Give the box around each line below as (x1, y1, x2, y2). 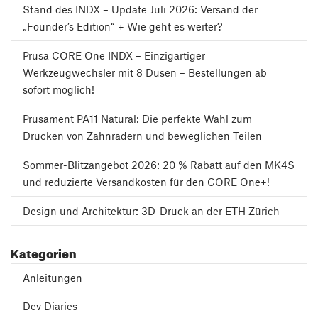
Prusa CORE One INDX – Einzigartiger (23, 48, 205, 62)
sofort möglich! (23, 82, 94, 96)
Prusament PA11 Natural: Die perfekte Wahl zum (23, 111, 252, 125)
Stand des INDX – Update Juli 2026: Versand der (23, 2, 258, 16)
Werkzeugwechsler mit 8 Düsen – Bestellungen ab (23, 65, 267, 79)
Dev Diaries (23, 299, 77, 312)
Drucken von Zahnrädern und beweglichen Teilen (23, 128, 262, 142)
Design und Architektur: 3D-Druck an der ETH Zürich (23, 204, 280, 217)
